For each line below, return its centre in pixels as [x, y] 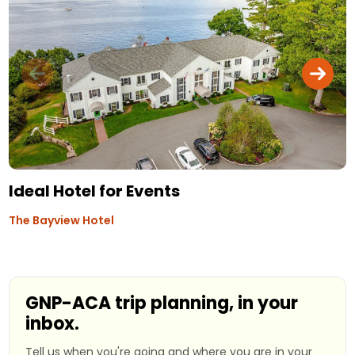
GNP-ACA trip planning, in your [162, 303]
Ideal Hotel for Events [95, 191]
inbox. [53, 323]
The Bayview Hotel [62, 220]
